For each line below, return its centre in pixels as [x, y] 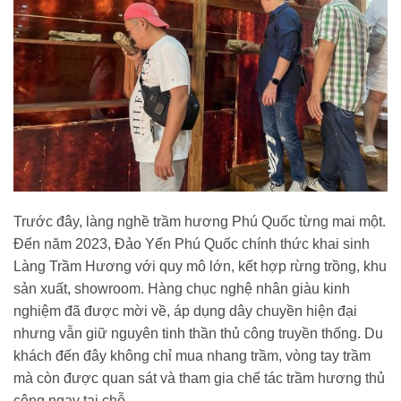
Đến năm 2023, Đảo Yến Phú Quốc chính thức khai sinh [192, 243]
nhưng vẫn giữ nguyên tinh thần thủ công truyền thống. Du [198, 333]
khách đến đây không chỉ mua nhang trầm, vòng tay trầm [192, 355]
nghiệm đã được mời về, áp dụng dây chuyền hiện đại [185, 311]
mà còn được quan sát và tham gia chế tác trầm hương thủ [199, 378]
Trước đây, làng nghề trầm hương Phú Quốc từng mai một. [200, 221]
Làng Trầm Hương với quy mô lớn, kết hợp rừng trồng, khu [200, 266]
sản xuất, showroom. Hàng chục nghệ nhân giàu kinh [182, 288]
